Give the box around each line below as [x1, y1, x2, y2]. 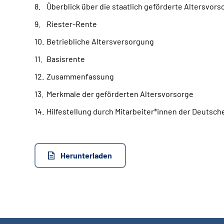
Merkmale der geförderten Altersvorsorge [46, 89, 193, 98]
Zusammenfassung [46, 71, 114, 81]
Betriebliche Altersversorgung [46, 36, 154, 46]
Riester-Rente [46, 19, 97, 28]
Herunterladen [60, 150, 112, 160]
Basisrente [46, 54, 85, 63]
